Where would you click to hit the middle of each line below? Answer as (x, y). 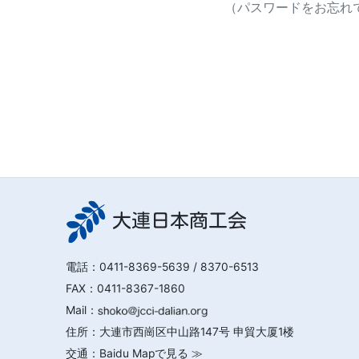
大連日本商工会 (179, 220)
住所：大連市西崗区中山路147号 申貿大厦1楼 (179, 332)
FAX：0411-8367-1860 (125, 288)
